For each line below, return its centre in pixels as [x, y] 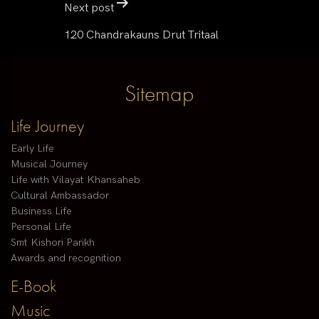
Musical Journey [49, 164]
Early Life [32, 149]
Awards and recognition [66, 258]
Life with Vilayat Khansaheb [75, 180]
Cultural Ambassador [60, 196]
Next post [89, 8]
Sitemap [159, 94]
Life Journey [47, 126]
